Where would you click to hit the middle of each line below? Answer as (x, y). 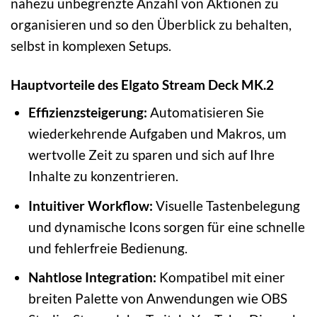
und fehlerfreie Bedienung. (108, 248)
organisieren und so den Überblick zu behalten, (151, 24)
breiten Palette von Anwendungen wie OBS (157, 299)
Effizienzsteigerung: (87, 113)
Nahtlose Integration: (92, 277)
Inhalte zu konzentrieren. (103, 176)
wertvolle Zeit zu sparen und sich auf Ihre (151, 155)
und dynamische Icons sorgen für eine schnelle (166, 226)
